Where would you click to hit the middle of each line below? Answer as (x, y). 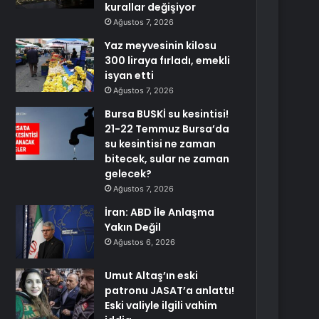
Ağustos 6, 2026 (145, 242)
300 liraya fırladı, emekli (168, 61)
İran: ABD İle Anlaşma (160, 212)
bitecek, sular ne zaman (167, 159)
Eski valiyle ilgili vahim (161, 305)
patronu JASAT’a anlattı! (170, 291)
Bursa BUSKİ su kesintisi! (167, 114)
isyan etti (130, 75)
